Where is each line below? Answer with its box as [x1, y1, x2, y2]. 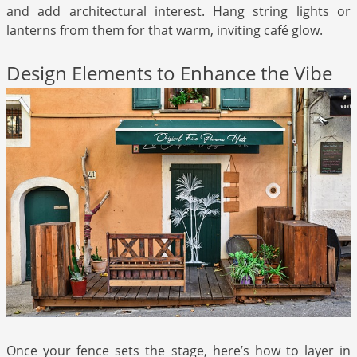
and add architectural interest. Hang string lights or [6, 2, 351, 21]
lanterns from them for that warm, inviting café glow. [6, 22, 323, 40]
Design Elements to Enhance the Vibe [6, 60, 332, 87]
